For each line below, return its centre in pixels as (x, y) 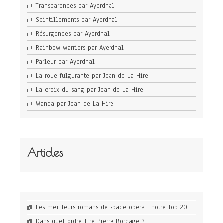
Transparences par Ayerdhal (75, 6)
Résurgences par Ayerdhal (73, 34)
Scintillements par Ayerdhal (77, 20)
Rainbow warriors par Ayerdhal (80, 48)
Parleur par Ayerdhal (65, 62)
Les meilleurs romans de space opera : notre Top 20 (111, 207)
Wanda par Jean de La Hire (75, 104)
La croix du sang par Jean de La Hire (90, 90)
